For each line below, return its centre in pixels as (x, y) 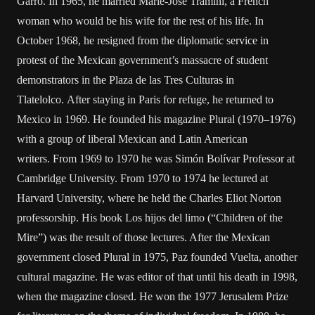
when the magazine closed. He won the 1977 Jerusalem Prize (153, 296)
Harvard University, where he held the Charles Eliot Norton (149, 198)
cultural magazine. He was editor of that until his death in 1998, (157, 277)
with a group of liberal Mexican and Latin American (132, 139)
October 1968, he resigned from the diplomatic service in (143, 40)
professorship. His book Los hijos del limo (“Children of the (150, 218)
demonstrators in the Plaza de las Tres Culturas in (126, 80)
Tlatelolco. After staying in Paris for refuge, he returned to (145, 99)
